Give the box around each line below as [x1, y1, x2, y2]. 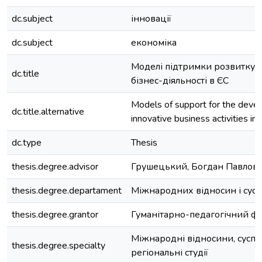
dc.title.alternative [12, 105, 84, 118]
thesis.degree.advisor [12, 160, 98, 173]
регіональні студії [131, 246, 208, 259]
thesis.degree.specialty [12, 239, 105, 252]
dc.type [12, 136, 42, 149]
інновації [131, 12, 171, 25]
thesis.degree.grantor [12, 208, 98, 221]
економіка [131, 36, 177, 49]
